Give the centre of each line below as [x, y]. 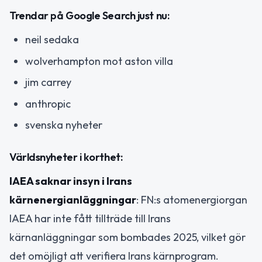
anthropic [48, 104]
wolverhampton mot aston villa [99, 61]
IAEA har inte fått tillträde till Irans [90, 218]
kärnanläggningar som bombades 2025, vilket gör [127, 237]
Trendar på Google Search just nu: [89, 16]
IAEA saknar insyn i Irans [71, 181]
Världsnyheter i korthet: [66, 157]
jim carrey [48, 82]
